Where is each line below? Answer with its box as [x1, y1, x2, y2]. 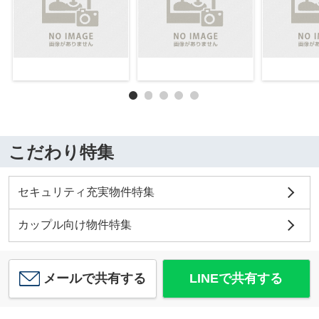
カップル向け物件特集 [17, 218, 132, 231]
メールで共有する [43, 271, 147, 286]
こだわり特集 [8, 142, 114, 162]
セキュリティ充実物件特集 [17, 186, 155, 199]
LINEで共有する [189, 271, 283, 286]
